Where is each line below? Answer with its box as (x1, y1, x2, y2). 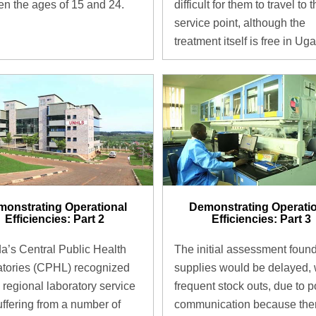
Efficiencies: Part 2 (5, 213, 105, 226)
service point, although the (174, 17, 305, 30)
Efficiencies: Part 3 (211, 213, 311, 226)
